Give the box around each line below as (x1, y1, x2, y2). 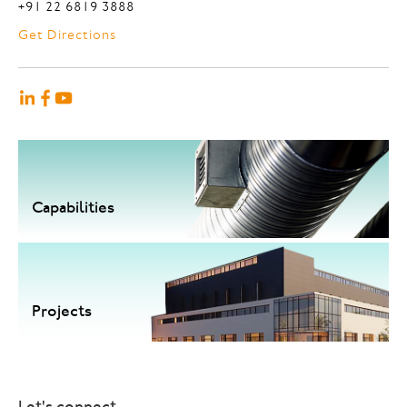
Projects (32, 300, 92, 321)
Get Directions (18, 25, 116, 43)
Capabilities (32, 197, 114, 218)
